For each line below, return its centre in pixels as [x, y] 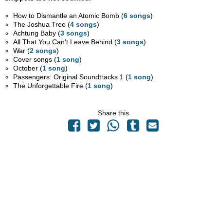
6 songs [137, 16]
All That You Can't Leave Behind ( [65, 42]
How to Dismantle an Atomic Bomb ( [69, 16]
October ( [28, 68]
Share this [113, 113]
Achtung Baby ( [37, 33]
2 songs [43, 51]
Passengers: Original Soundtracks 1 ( [71, 77]
